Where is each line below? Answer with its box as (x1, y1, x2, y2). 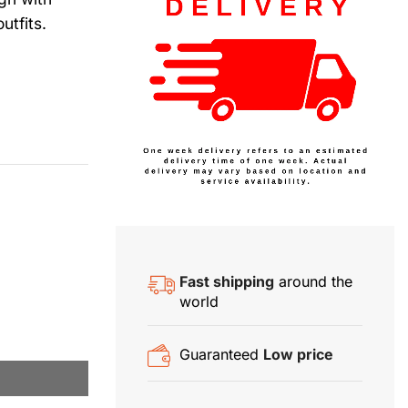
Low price (263, 345, 334, 363)
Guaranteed (179, 345, 264, 363)
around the (274, 272, 353, 291)
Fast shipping (179, 272, 275, 291)
